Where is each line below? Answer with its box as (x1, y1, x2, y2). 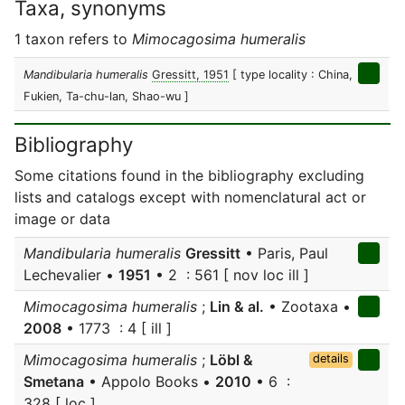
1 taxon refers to (14, 30, 132, 48)
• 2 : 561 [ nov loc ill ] (151, 266, 309, 284)
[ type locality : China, (232, 68, 353, 81)
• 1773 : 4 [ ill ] (61, 319, 172, 337)
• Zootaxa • (264, 297, 351, 316)
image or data (14, 210, 110, 228)
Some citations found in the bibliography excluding (14, 166, 364, 184)
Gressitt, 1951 (152, 68, 229, 81)
